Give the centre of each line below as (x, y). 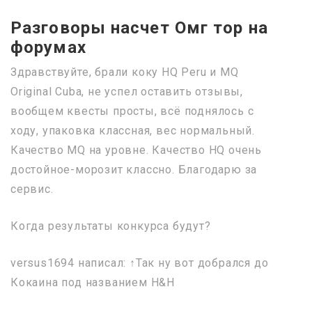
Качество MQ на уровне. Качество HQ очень (136, 150)
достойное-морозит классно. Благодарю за (134, 169)
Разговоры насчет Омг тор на (139, 28)
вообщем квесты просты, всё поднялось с (132, 111)
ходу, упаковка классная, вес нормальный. (133, 130)
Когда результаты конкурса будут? (111, 226)
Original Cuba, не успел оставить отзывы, (127, 91)
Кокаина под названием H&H (93, 282)
